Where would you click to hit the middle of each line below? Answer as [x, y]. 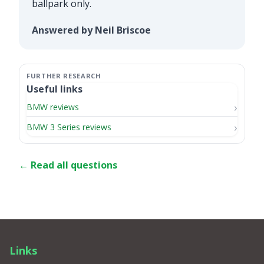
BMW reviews [53, 107]
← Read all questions [68, 165]
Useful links [55, 89]
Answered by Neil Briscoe [91, 30]
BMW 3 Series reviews [69, 127]
